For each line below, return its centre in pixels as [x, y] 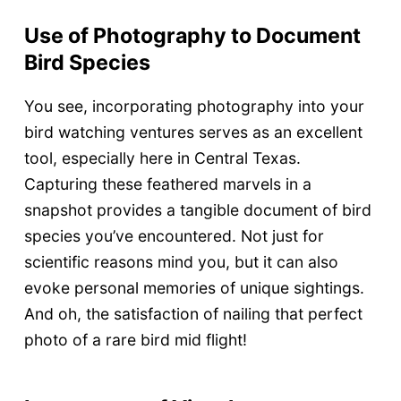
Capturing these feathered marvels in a [167, 183]
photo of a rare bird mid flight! [135, 339]
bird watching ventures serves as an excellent [193, 132]
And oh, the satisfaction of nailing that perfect [193, 313]
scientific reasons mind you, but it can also [181, 261]
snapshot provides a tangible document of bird [197, 209]
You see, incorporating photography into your [194, 106]
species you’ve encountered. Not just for [174, 235]
